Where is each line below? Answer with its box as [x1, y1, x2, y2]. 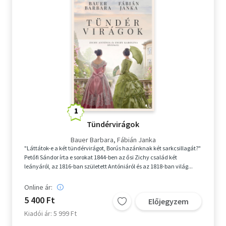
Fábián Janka [117, 135, 156, 145]
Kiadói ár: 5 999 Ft [24, 209, 77, 218]
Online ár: [24, 183, 52, 192]
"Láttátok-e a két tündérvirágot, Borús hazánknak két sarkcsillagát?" [24, 144, 201, 152]
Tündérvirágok [87, 119, 139, 130]
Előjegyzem [148, 196, 189, 207]
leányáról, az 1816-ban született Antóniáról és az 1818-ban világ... [24, 162, 193, 171]
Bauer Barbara [70, 135, 114, 145]
